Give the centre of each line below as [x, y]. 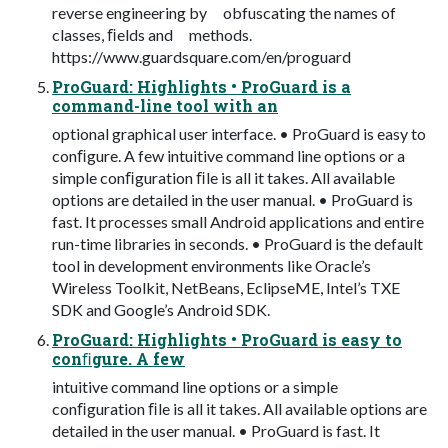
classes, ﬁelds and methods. [152, 34]
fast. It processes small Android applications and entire [238, 221]
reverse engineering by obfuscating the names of [224, 12]
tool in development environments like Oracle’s [211, 265]
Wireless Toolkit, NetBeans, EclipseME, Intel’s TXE [226, 287]
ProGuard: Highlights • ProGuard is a [201, 86]
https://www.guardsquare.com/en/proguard [201, 56]
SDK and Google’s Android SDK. [161, 309]
